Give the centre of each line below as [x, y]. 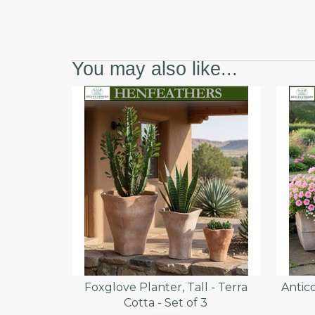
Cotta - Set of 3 [166, 302]
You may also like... [155, 69]
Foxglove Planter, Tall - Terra [166, 287]
